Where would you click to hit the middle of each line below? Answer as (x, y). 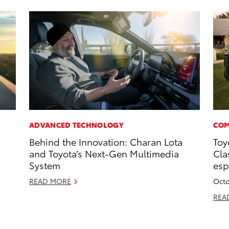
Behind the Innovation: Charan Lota (106, 142)
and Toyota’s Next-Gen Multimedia (104, 153)
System (45, 165)
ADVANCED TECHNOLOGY (76, 125)
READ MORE (50, 181)
